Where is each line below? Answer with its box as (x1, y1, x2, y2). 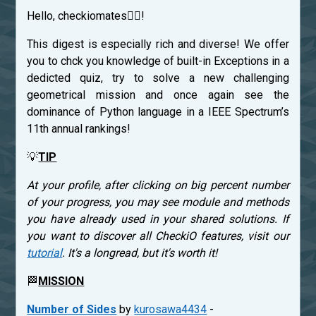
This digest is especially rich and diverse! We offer (27, 37, 289, 51)
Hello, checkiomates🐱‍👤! (27, 9, 145, 23)
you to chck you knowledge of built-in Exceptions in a (27, 54, 289, 68)
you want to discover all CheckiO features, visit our (27, 229, 289, 243)
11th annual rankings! (27, 122, 131, 136)
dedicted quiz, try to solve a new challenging (27, 71, 289, 85)
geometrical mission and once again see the (27, 88, 289, 102)
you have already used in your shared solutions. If (27, 212, 289, 226)
